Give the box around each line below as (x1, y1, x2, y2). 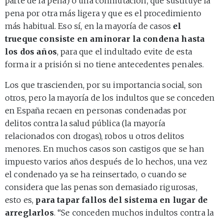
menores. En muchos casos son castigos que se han (5, 144, 204, 154)
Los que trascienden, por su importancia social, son (5, 80, 203, 90)
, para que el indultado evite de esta (56, 47, 192, 57)
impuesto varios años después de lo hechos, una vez (5, 157, 208, 167)
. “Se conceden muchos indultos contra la (54, 208, 214, 218)
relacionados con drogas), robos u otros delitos (5, 131, 185, 141)
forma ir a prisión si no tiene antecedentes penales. (5, 59, 204, 70)
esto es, (5, 195, 36, 205)
